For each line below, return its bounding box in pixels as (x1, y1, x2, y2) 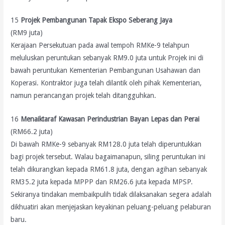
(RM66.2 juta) (11, 128, 53, 136)
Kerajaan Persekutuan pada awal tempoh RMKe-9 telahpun (11, 41, 190, 50)
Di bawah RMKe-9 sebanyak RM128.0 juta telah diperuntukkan (11, 140, 202, 149)
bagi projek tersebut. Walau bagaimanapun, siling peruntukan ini (11, 153, 206, 161)
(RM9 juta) (11, 29, 43, 37)
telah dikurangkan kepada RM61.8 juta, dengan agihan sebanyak (11, 165, 207, 174)
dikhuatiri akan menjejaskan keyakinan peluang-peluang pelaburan (11, 203, 211, 211)
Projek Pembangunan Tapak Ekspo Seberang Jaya (21, 16, 173, 25)
